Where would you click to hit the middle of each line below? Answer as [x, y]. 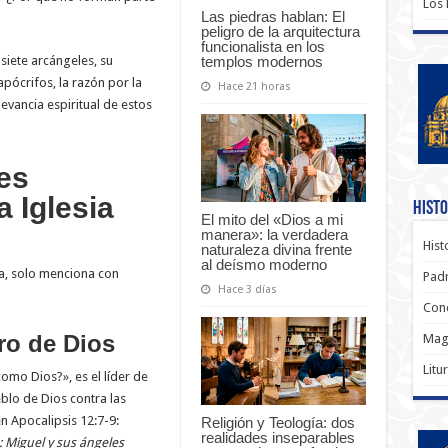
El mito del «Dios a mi [271, 219]
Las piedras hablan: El [272, 16]
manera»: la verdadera [274, 234]
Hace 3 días [247, 289]
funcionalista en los [262, 46]
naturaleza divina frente [276, 249]
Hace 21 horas [254, 86]
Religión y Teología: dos [277, 422]
